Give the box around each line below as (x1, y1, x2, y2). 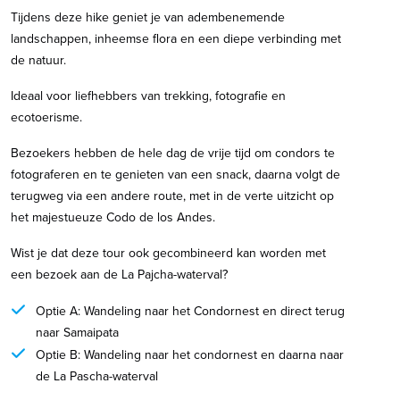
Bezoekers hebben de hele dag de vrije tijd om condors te (11, 144, 335, 162)
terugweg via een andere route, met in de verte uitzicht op (11, 187, 334, 204)
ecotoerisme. (11, 108, 82, 126)
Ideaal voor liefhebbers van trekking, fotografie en (11, 87, 286, 104)
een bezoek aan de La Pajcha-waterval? (11, 265, 228, 283)
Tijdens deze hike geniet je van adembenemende (11, 8, 285, 26)
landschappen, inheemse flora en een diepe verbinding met (11, 29, 341, 47)
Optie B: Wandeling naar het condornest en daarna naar (36, 346, 344, 363)
